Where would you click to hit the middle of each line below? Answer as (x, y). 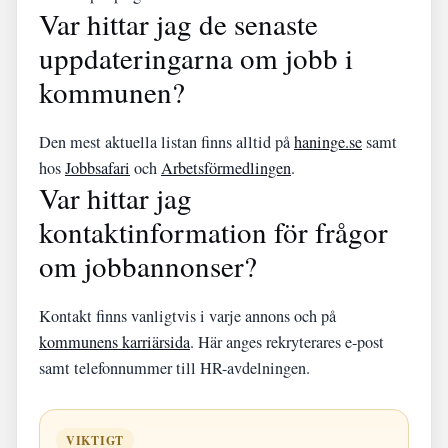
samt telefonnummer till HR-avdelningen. (174, 368)
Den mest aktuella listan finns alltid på (166, 142)
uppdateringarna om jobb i (196, 57)
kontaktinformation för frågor (213, 231)
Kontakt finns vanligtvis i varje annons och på (187, 316)
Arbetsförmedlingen (226, 168)
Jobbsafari (97, 168)
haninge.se (328, 142)
